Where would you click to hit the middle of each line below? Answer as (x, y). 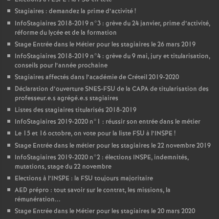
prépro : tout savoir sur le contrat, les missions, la (99, 190)
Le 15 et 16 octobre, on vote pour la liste (74, 134)
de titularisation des (179, 89)
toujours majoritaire (123, 179)
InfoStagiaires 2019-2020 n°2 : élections (74, 158)
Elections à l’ (33, 179)
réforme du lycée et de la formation (66, 33)
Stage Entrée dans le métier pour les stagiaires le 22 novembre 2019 (113, 146)
